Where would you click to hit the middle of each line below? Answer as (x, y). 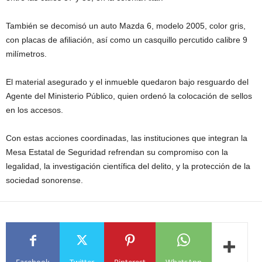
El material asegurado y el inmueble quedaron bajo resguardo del (127, 82)
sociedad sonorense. (44, 180)
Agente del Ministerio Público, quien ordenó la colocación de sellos (129, 96)
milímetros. (26, 54)
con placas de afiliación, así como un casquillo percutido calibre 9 (127, 40)
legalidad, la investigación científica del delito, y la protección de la (128, 166)
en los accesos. (35, 110)
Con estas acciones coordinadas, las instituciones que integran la (127, 138)
